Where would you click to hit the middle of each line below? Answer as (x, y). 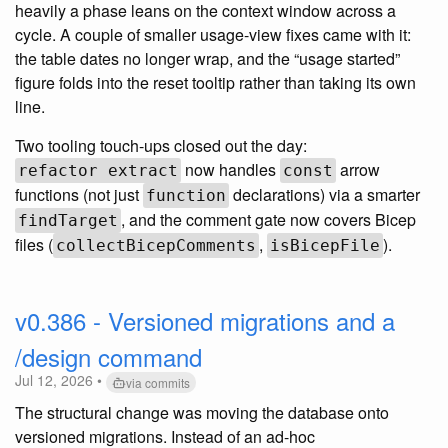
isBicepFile (325, 246)
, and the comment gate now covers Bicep (268, 220)
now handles (230, 170)
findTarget (68, 221)
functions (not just (79, 195)
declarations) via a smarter (324, 195)
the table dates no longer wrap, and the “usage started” (207, 59)
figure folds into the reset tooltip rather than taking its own (215, 83)
